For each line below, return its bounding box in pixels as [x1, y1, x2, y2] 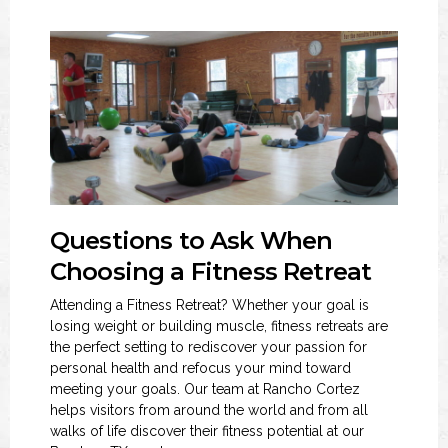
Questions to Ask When [50, 226, 333, 255]
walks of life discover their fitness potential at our [50, 423, 364, 439]
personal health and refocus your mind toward [50, 360, 351, 376]
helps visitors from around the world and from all [50, 402, 368, 418]
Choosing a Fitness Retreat [50, 257, 372, 286]
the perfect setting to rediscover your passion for [50, 339, 367, 355]
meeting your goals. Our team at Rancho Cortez [50, 381, 360, 397]
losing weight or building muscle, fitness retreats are [50, 318, 388, 334]
